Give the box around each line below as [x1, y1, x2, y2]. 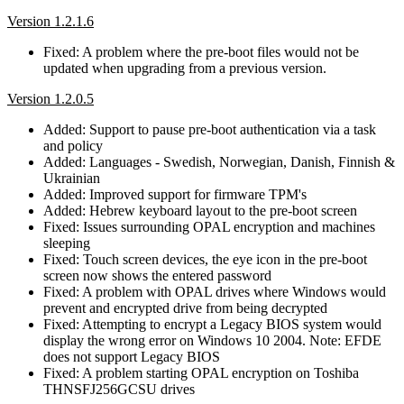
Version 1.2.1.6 [7, 13, 94, 29]
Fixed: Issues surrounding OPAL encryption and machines [43, 218, 375, 234]
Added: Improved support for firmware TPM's [43, 186, 307, 202]
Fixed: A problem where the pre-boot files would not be [43, 43, 359, 60]
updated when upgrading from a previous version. [43, 60, 326, 76]
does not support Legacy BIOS [43, 348, 220, 364]
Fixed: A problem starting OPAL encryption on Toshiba [43, 364, 359, 381]
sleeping [43, 234, 90, 251]
